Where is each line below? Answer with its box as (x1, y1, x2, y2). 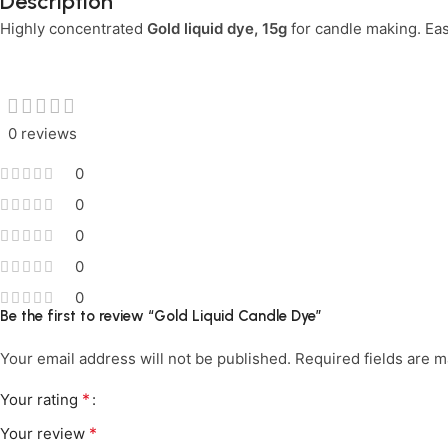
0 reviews (7, 124, 77, 144)
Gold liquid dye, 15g (147, 19, 287, 39)
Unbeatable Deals (30, 39, 206, 67)
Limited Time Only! (30, 19, 152, 37)
